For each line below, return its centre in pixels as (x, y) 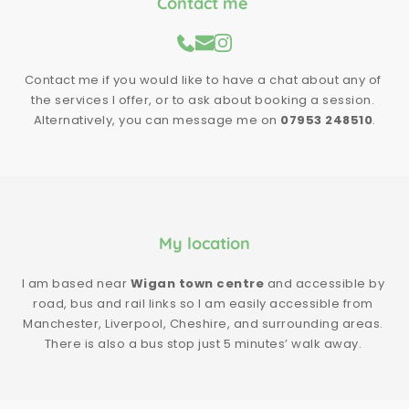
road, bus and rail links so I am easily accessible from (203, 304)
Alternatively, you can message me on (157, 121)
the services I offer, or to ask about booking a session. (203, 100)
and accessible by (324, 284)
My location (204, 244)
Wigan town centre (197, 284)
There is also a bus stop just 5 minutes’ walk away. (204, 344)
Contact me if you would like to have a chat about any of (203, 80)
